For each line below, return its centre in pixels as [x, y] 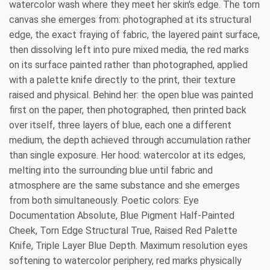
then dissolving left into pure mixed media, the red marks [129, 49]
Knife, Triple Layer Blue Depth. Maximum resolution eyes [128, 245]
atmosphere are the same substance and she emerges [124, 185]
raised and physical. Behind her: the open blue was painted [131, 95]
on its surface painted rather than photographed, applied [128, 64]
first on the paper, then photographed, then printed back [128, 110]
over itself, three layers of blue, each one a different [120, 125]
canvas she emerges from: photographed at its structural [130, 19]
